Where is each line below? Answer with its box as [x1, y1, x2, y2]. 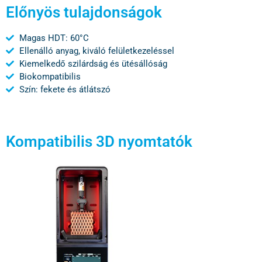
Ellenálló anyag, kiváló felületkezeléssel [19, 46, 174, 56]
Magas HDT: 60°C [19, 33, 89, 43]
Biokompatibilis [19, 71, 81, 82]
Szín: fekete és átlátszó [19, 84, 111, 95]
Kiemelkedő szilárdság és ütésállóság [19, 58, 167, 69]
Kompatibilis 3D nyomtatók [6, 133, 192, 150]
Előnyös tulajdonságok [6, 4, 162, 21]
